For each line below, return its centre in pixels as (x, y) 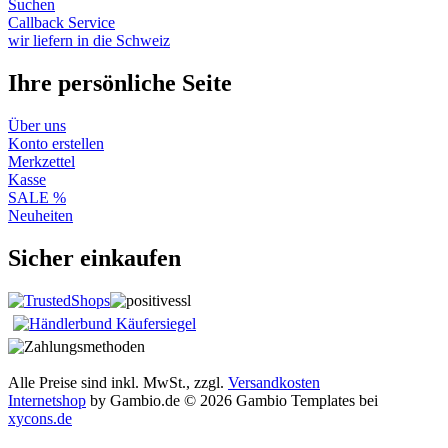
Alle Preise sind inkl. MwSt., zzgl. (118, 382)
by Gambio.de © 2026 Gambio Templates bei (232, 400)
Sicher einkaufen (94, 257)
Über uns (37, 125)
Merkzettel (41, 161)
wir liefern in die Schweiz (89, 41)
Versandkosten (274, 382)
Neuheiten (40, 215)
